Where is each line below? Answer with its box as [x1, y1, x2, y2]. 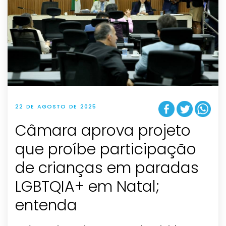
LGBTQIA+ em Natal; [15, 176, 159, 197]
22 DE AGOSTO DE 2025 [15, 102, 96, 111]
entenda [15, 194, 77, 216]
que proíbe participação [15, 138, 196, 160]
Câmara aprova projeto [15, 120, 191, 141]
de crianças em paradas [15, 157, 199, 179]
